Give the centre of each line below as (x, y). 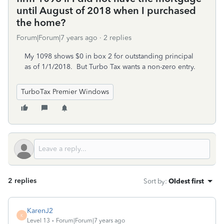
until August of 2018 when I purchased (106, 10)
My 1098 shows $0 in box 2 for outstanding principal (109, 56)
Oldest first (186, 181)
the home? (41, 22)
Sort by (154, 181)
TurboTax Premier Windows (65, 92)
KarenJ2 (40, 211)
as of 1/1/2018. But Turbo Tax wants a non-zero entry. (110, 67)
